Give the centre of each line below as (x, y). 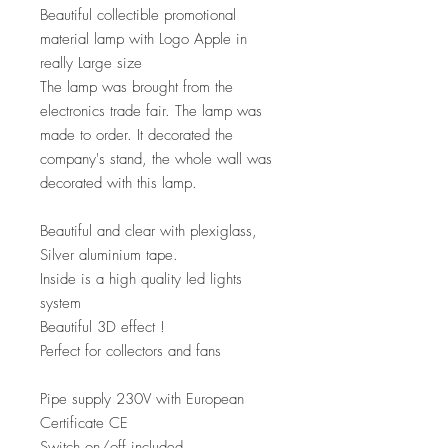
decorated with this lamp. (118, 183)
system (60, 303)
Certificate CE (84, 423)
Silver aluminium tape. (109, 255)
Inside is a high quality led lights (141, 279)
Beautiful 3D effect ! (102, 327)
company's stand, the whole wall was (156, 159)
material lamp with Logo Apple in (143, 39)
